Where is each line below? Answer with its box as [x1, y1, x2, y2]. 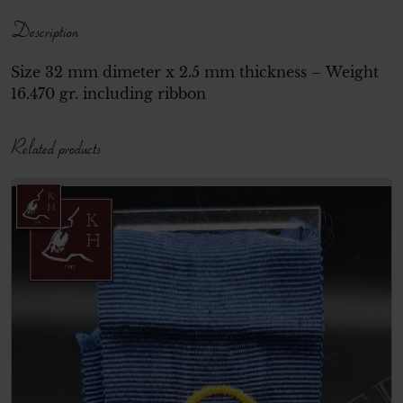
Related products [11, 133, 101, 161]
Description [11, 15, 78, 43]
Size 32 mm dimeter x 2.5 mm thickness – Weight [11, 63, 379, 82]
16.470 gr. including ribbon [11, 85, 206, 103]
